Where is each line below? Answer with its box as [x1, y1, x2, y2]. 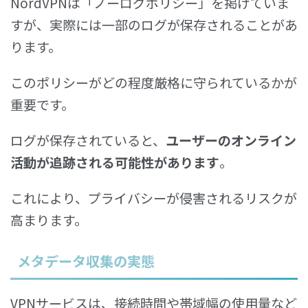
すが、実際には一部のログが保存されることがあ [10, 14, 298, 34]
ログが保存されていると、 [10, 130, 166, 149]
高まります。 [10, 210, 87, 229]
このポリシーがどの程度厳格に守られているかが [10, 72, 297, 91]
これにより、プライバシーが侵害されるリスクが [10, 188, 297, 207]
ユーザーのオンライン [166, 130, 296, 149]
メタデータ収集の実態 [17, 250, 155, 271]
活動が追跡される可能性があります [10, 152, 219, 171]
